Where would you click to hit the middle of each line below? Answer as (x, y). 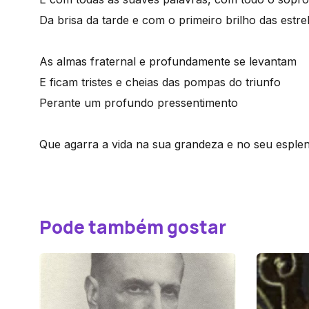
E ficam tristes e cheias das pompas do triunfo (160, 82)
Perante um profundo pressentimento (139, 103)
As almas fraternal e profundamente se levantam (168, 61)
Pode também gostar (133, 227)
